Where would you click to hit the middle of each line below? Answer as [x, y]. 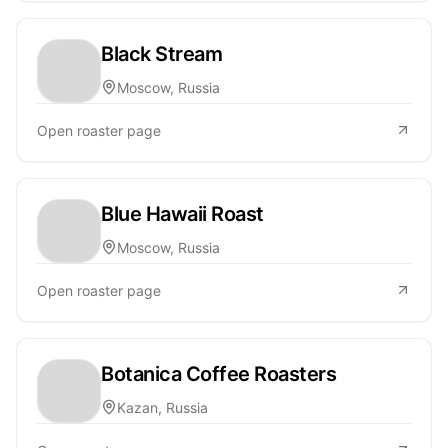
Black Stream [161, 53]
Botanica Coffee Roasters [218, 373]
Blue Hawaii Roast [182, 213]
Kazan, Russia [162, 407]
